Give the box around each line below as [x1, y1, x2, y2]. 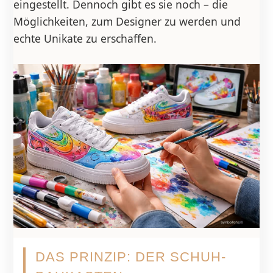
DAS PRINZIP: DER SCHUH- [35, 249, 226, 265]
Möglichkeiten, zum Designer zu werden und [13, 14, 241, 29]
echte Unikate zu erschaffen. [13, 31, 157, 46]
